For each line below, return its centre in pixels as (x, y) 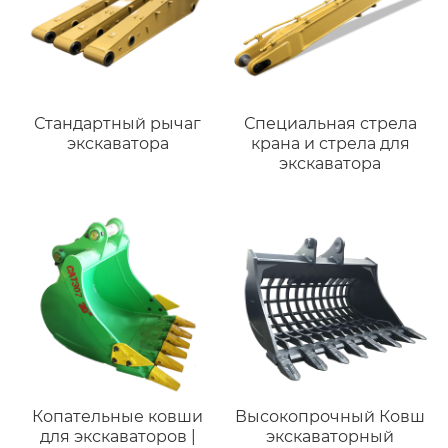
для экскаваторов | (117, 436)
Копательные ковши (118, 416)
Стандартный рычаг (118, 123)
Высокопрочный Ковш (330, 416)
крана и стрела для (330, 143)
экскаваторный (330, 436)
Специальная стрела (330, 123)
